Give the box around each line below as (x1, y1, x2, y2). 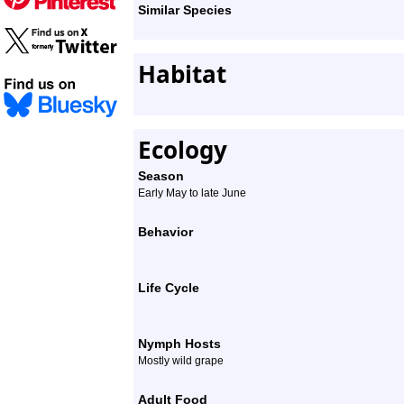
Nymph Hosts (138, 336, 221, 351)
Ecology (138, 133, 227, 166)
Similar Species (138, 3, 232, 17)
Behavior (138, 225, 193, 239)
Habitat (138, 58, 226, 90)
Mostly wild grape (138, 354, 224, 367)
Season (138, 169, 184, 183)
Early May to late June (138, 187, 246, 199)
